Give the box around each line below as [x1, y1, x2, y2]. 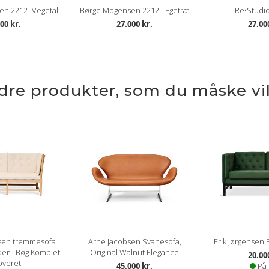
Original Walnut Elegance [90, 247, 179, 258]
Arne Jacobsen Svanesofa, [88, 236, 181, 247]
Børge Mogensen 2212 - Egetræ [79, 5, 190, 16]
